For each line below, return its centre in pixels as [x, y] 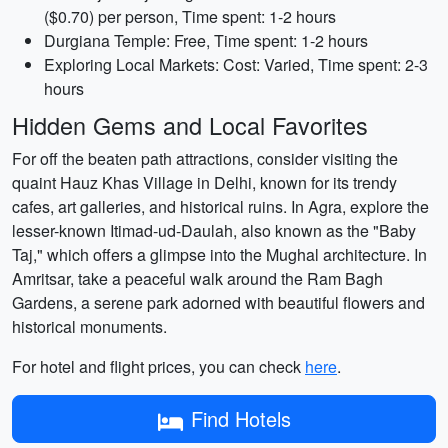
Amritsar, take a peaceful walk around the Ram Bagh [197, 278]
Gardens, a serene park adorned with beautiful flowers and [218, 302]
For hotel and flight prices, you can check [158, 366]
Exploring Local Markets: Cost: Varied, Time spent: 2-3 [236, 64]
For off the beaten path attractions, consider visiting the [205, 158]
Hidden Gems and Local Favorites [190, 125]
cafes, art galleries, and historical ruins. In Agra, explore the [220, 206]
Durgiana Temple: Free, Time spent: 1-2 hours [206, 40]
